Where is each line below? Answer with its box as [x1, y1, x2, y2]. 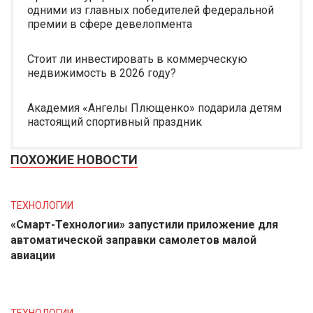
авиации [10, 249, 55, 262]
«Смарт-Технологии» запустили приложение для [10, 218, 278, 231]
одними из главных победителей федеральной [27, 3, 274, 17]
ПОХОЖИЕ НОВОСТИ [10, 152, 138, 167]
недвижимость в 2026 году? [27, 66, 176, 80]
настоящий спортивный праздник [27, 115, 202, 129]
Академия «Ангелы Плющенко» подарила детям [27, 101, 282, 115]
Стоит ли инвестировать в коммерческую [27, 52, 247, 66]
